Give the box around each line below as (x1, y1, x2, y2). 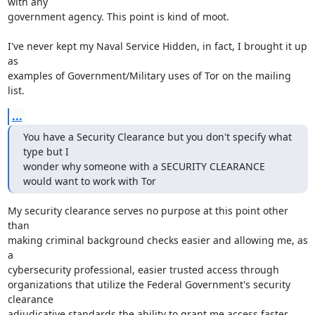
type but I (22, 145, 69, 158)
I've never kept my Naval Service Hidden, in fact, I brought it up (7, 39, 307, 53)
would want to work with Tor (22, 174, 156, 188)
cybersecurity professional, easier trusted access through (7, 263, 279, 276)
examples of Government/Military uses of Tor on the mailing (7, 69, 291, 82)
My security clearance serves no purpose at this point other (7, 204, 288, 217)
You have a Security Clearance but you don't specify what (22, 130, 292, 143)
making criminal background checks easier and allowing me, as (7, 233, 308, 247)
